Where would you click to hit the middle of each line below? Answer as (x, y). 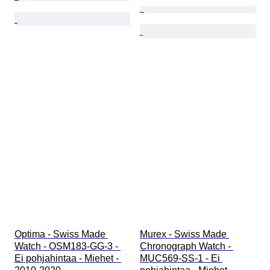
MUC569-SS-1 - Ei (181, 259)
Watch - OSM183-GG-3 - (67, 246)
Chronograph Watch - (187, 246)
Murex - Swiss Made (184, 234)
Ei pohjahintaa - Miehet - (68, 259)
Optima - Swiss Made (61, 234)
